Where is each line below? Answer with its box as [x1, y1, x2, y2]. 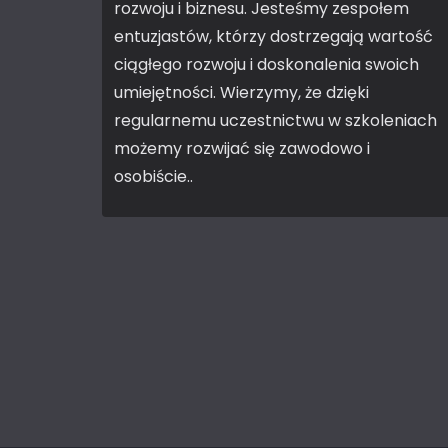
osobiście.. [114, 165, 193, 188]
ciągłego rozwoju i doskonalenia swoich [114, 53, 419, 76]
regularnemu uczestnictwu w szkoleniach [114, 109, 437, 132]
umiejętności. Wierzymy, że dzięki [114, 81, 369, 104]
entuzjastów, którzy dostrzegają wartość [114, 25, 433, 48]
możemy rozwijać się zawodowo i [114, 137, 370, 160]
